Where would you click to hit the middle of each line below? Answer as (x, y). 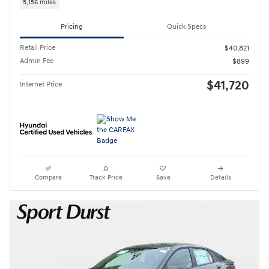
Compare (49, 177)
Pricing (72, 26)
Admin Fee (37, 61)
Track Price (106, 177)
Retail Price (38, 47)
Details (220, 177)
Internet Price (41, 84)
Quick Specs (186, 26)
